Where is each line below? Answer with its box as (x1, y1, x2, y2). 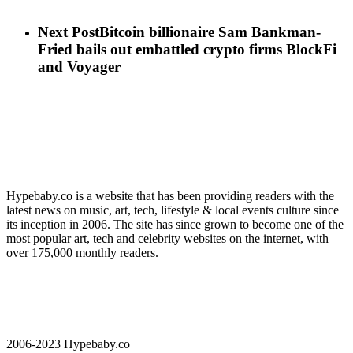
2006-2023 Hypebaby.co (6, 337, 130, 351)
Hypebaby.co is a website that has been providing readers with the (6, 189, 334, 203)
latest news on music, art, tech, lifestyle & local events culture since (6, 203, 339, 217)
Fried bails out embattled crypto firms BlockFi (38, 41, 336, 58)
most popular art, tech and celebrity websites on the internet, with (6, 232, 329, 246)
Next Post (38, 24, 99, 41)
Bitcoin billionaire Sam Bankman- (99, 24, 321, 41)
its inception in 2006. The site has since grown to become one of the (6, 217, 344, 232)
